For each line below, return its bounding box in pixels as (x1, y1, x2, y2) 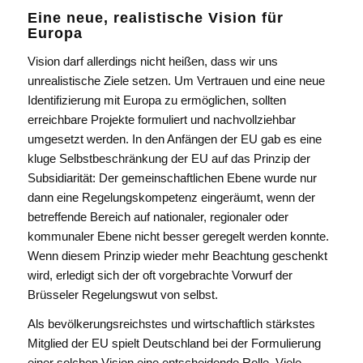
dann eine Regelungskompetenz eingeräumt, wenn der (27, 190, 315, 204)
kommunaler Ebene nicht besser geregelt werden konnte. (27, 228, 329, 243)
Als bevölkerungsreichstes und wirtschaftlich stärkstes (27, 317, 315, 331)
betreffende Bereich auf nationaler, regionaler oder (27, 209, 288, 224)
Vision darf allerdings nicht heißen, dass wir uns (27, 53, 278, 68)
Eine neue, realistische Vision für (27, 9, 284, 26)
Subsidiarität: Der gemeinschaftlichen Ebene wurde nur (27, 170, 317, 185)
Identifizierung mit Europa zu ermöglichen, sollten (27, 92, 286, 107)
